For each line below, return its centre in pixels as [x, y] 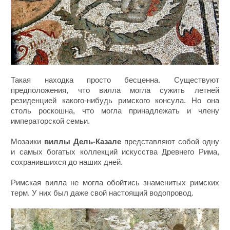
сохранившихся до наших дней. [67, 162]
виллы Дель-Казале [83, 142]
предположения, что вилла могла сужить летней [115, 90]
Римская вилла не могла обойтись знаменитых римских [115, 183]
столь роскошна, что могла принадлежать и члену [115, 111]
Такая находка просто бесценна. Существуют [115, 80]
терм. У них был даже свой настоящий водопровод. [102, 193]
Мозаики [28, 142]
